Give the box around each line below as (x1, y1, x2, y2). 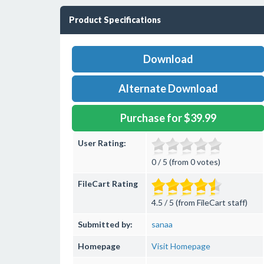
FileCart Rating (78, 179, 138, 189)
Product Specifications (69, 15, 161, 25)
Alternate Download (118, 82, 218, 95)
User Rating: (78, 138, 126, 148)
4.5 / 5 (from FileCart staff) (151, 197, 247, 207)
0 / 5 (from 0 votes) (151, 157, 220, 167)
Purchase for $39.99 (120, 111, 216, 124)
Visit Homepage (151, 241, 210, 251)
